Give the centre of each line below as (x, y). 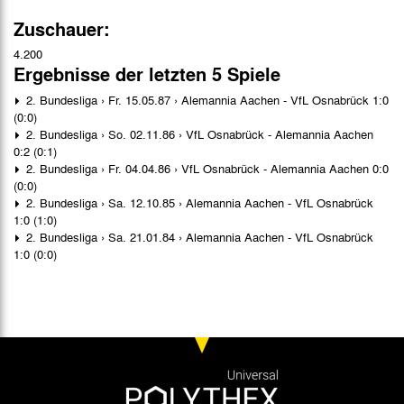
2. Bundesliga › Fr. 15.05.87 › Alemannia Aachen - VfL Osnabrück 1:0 (206, 99)
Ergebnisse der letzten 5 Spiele (147, 73)
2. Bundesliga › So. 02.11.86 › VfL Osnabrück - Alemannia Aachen (198, 133)
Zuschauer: (62, 28)
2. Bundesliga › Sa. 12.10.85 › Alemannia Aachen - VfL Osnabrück (198, 202)
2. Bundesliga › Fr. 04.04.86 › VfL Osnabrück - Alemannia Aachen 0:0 (206, 168)
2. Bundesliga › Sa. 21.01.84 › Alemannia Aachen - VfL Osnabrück (198, 236)
